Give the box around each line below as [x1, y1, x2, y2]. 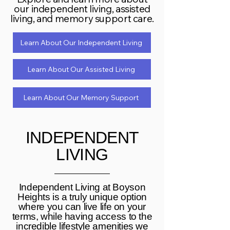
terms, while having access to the [12, 211, 152, 222]
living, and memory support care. [10, 12, 154, 25]
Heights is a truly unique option [17, 191, 147, 202]
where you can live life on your [18, 201, 146, 212]
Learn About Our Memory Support [23, 93, 139, 102]
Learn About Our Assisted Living [27, 65, 135, 74]
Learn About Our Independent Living [20, 38, 142, 47]
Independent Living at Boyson [18, 182, 146, 193]
